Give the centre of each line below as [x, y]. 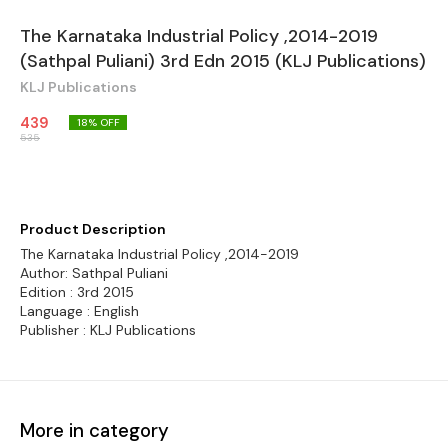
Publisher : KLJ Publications [108, 330]
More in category [94, 430]
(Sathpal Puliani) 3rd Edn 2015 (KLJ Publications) [223, 61]
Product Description [93, 229]
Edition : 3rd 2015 [77, 292]
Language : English [79, 311]
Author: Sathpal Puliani [94, 273]
